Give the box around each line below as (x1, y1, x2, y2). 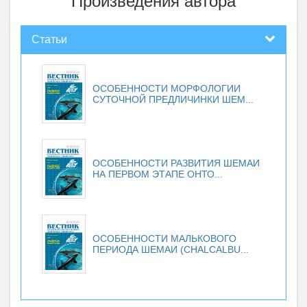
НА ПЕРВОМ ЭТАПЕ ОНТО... (93, 169, 223, 180)
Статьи (32, 34, 67, 45)
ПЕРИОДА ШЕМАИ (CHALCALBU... (93, 243, 249, 255)
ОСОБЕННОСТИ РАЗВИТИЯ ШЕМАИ (93, 158, 260, 169)
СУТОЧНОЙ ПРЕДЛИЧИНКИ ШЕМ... (93, 94, 254, 105)
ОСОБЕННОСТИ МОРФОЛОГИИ (93, 83, 241, 94)
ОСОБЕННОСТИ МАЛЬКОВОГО (93, 232, 236, 244)
